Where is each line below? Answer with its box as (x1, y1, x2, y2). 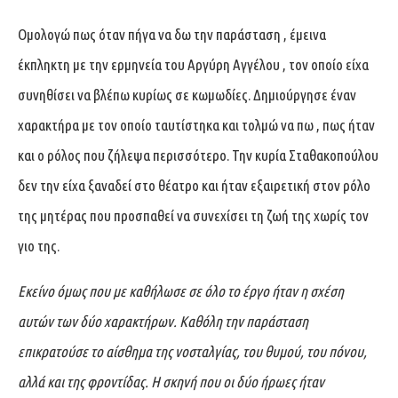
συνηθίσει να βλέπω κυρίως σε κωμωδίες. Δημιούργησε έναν (18, 85, 356, 103)
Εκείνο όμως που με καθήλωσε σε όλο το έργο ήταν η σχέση (18, 282, 344, 299)
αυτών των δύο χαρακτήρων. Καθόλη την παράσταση (18, 312, 308, 330)
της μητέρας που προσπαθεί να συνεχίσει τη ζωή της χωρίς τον (18, 206, 369, 224)
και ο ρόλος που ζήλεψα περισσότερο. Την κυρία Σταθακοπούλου (18, 146, 378, 163)
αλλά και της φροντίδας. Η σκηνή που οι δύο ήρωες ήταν (18, 372, 324, 390)
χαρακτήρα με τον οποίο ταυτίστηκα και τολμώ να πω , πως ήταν (18, 115, 375, 133)
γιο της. (18, 236, 60, 254)
